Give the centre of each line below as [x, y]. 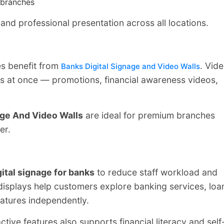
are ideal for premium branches [149, 115]
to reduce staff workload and [156, 172]
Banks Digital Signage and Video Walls [130, 66]
